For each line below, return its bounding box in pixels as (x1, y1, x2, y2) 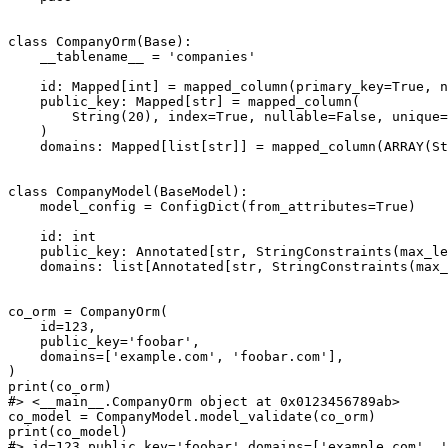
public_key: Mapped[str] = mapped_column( (8, 94, 360, 110)
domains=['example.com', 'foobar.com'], (8, 349, 344, 365)
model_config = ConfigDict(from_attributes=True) (8, 199, 416, 215)
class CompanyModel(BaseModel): (8, 184, 248, 200)
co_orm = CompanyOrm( (8, 304, 168, 320)
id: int (8, 229, 96, 245)
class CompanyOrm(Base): (8, 34, 192, 50)
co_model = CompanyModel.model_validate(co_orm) (8, 409, 376, 425)
